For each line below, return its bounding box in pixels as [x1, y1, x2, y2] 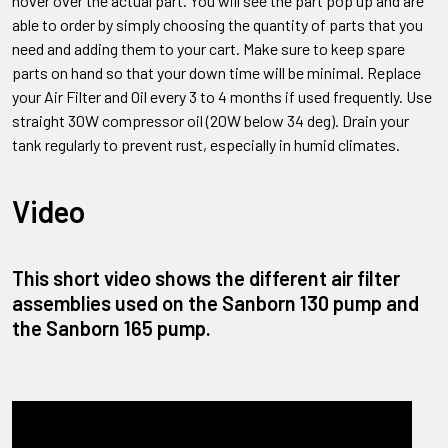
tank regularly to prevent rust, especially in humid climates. [12, 135, 400, 155]
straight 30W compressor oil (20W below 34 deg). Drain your [12, 111, 409, 131]
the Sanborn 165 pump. [12, 316, 211, 341]
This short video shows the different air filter [12, 266, 400, 291]
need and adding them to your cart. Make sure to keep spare [12, 39, 405, 59]
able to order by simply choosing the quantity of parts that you [12, 15, 423, 35]
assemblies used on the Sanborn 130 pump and [12, 291, 419, 316]
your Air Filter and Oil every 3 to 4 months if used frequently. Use [12, 87, 432, 107]
